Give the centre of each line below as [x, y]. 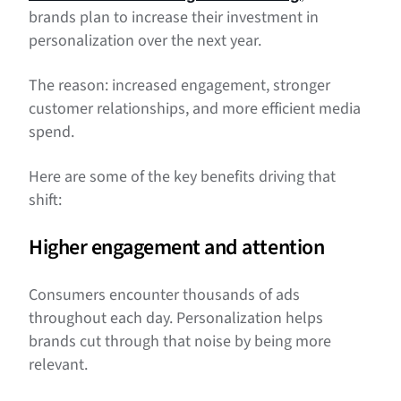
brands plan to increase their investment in [174, 18]
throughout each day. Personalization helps [176, 319]
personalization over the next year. [145, 41]
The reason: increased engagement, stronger [179, 86]
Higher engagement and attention [177, 248]
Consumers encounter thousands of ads [164, 295]
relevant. [60, 365]
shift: [45, 200]
